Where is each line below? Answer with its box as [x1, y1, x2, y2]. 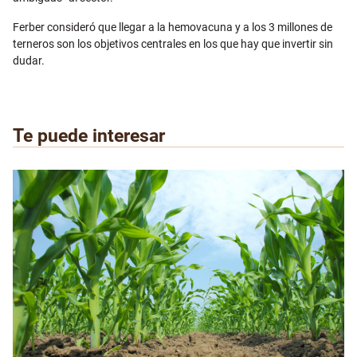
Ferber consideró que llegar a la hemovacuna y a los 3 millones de [13, 21, 332, 34]
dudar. [13, 54, 45, 68]
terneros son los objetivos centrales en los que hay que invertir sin [13, 37, 333, 51]
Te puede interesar [13, 124, 165, 147]
